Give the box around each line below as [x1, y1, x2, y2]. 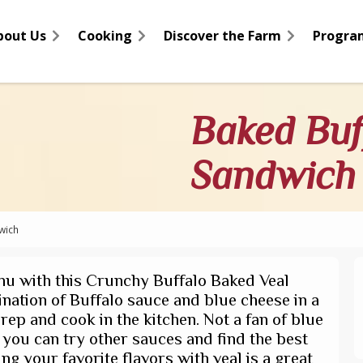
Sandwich [190, 152, 356, 198]
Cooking [78, 27, 132, 45]
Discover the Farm [164, 27, 281, 45]
